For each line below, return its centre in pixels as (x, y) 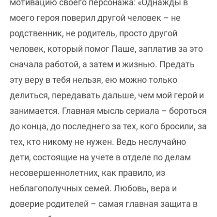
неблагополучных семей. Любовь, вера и (93, 188)
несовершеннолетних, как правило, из (87, 173)
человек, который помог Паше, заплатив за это (106, 49)
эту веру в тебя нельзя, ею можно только (93, 80)
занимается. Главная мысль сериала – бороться (108, 111)
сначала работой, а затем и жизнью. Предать (102, 64)
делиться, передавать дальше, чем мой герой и (107, 95)
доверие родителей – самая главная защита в (104, 204)
